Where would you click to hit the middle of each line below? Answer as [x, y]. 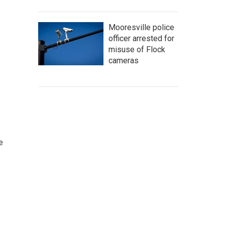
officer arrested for [141, 38]
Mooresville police [141, 27]
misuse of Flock [137, 49]
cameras [124, 61]
